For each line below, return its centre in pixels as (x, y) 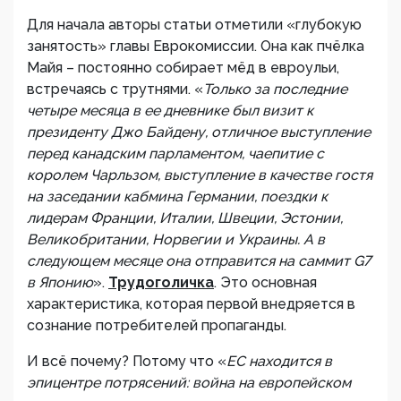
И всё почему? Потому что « (127, 361)
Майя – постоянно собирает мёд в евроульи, (183, 68)
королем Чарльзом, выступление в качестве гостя (200, 175)
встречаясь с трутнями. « (115, 89)
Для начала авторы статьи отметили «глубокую (194, 25)
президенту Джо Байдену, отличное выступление (199, 132)
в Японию (60, 282)
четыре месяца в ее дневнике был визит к (170, 111)
